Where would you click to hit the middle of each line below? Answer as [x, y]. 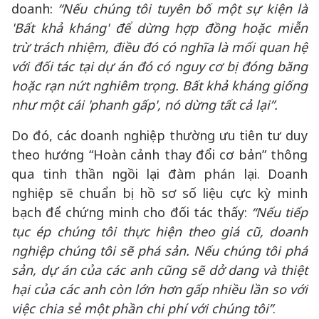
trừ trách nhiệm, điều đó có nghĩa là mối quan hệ [159, 47]
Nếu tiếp [282, 212]
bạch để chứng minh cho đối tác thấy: [131, 212]
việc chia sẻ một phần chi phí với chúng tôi [140, 308]
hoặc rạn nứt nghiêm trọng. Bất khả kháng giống [159, 85]
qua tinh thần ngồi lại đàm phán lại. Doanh [159, 174]
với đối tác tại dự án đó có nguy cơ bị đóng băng [159, 66]
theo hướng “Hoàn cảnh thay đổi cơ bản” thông [159, 155]
